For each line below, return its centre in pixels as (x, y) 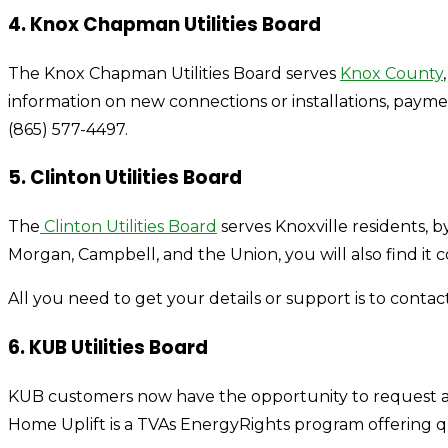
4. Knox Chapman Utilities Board (164, 24)
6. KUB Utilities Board (108, 347)
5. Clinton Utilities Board (125, 178)
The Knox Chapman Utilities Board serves (174, 73)
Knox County (391, 73)
